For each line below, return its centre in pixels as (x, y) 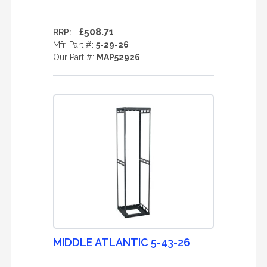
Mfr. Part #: (74, 45)
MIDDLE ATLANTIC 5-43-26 (122, 242)
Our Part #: (75, 57)
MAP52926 (118, 57)
